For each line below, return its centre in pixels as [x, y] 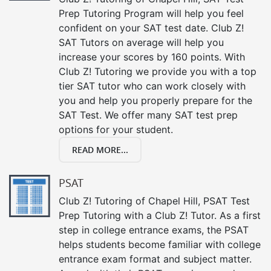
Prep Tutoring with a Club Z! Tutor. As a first [160, 215]
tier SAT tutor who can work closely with [152, 86]
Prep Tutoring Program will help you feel [151, 13]
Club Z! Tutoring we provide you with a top [158, 71]
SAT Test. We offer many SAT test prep [148, 115]
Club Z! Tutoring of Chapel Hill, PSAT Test [154, 201]
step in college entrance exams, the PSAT [154, 230]
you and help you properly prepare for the [155, 100]
